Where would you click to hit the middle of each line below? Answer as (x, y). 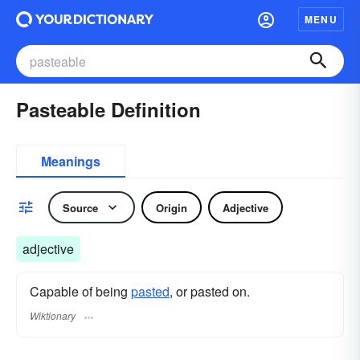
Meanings (71, 161)
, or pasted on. (210, 291)
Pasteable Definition (108, 109)
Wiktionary (53, 316)
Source (80, 207)
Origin (172, 207)
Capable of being (80, 291)
